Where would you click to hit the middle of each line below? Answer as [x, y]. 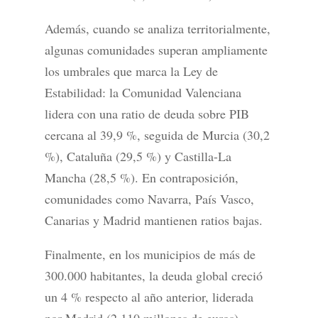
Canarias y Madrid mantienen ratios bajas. [153, 220]
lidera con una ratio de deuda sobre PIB [147, 114]
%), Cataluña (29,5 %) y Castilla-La [138, 157]
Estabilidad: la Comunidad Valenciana [143, 93]
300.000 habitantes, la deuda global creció [153, 276]
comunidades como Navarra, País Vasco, [149, 199]
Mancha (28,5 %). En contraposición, [141, 178]
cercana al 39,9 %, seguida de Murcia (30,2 [157, 135]
